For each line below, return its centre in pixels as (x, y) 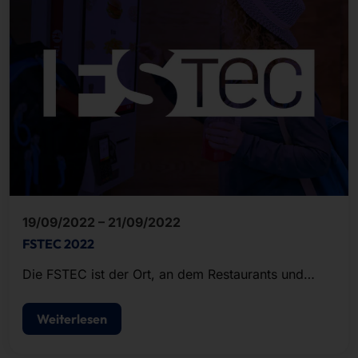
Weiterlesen (72, 319)
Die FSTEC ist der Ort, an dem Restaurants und (163, 274)
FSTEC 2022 (58, 244)
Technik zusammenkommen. (108, 294)
